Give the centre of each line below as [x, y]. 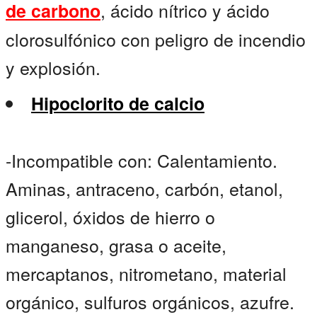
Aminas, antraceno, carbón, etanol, [144, 189]
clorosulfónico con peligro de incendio [156, 39]
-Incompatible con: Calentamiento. [142, 160]
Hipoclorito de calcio [118, 104]
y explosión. [53, 68]
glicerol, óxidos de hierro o [110, 217]
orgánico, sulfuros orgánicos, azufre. [150, 302]
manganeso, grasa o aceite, [116, 245]
